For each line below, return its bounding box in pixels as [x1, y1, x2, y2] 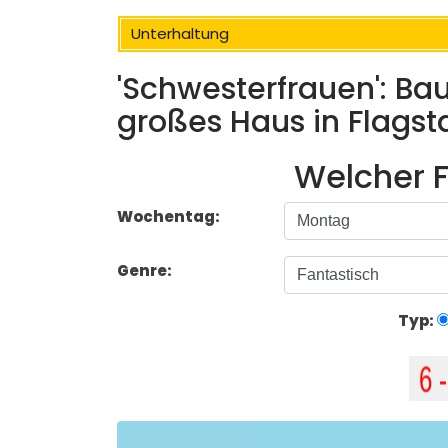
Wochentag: [117, 206, 220, 228]
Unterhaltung [131, 23, 229, 44]
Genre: [117, 260, 175, 282]
